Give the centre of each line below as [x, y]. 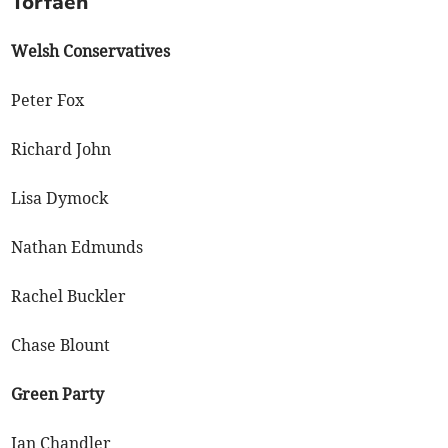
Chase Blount [61, 345]
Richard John [61, 149]
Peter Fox [48, 100]
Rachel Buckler [69, 296]
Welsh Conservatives [91, 51]
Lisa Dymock [60, 198]
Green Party [58, 394]
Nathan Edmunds [77, 247]
